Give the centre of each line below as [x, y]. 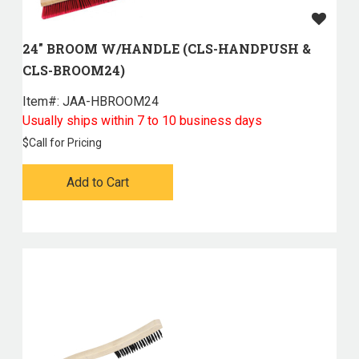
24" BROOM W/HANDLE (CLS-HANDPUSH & [166, 49]
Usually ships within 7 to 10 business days [142, 121]
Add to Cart [97, 183]
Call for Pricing [65, 143]
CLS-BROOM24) [73, 71]
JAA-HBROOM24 [109, 102]
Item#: [40, 102]
